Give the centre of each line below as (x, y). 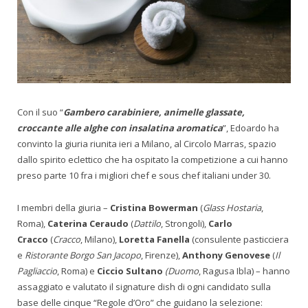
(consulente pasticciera (239, 240)
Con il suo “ (40, 112)
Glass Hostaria (232, 208)
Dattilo (147, 224)
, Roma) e (77, 271)
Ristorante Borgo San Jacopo (83, 255)
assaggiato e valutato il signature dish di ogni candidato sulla (144, 287)
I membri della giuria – (64, 208)
